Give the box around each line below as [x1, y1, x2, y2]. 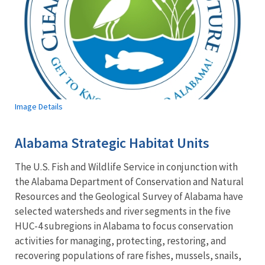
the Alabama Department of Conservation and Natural [15, 174, 244, 188]
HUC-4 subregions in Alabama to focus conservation [15, 219, 233, 232]
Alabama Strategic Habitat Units [15, 133, 209, 152]
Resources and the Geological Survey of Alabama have [15, 189, 243, 203]
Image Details [15, 101, 63, 112]
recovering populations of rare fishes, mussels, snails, [15, 248, 241, 262]
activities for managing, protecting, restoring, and [15, 234, 227, 247]
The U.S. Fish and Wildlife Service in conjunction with [15, 160, 238, 173]
